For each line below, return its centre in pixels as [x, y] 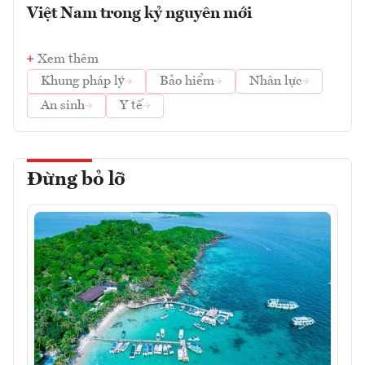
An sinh [63, 106]
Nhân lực [275, 81]
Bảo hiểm [187, 81]
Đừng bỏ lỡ [76, 180]
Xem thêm [68, 59]
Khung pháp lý [83, 81]
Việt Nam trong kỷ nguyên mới [139, 13]
